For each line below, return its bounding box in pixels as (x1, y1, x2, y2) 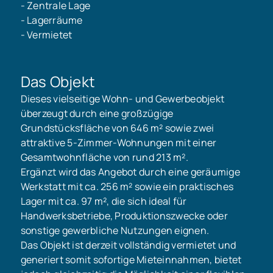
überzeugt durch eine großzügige (20, 106, 174, 120)
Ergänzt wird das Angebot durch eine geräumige (20, 165, 240, 179)
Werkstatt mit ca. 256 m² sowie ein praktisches (20, 179, 234, 193)
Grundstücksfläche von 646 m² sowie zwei (20, 121, 214, 135)
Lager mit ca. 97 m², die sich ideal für (20, 194, 187, 208)
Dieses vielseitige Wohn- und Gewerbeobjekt (20, 91, 225, 105)
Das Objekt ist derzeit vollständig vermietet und (20, 238, 236, 252)
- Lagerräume (20, 13, 83, 27)
